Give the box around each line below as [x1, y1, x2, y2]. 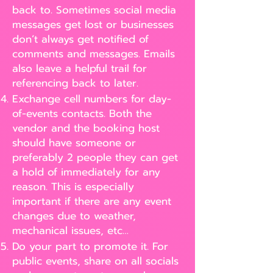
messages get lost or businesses [12, 16, 174, 32]
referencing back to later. [12, 75, 138, 91]
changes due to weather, [12, 208, 136, 224]
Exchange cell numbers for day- [12, 91, 171, 107]
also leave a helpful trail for [12, 60, 147, 76]
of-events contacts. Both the [12, 105, 152, 121]
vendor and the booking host [12, 120, 160, 136]
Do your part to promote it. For [12, 238, 168, 254]
